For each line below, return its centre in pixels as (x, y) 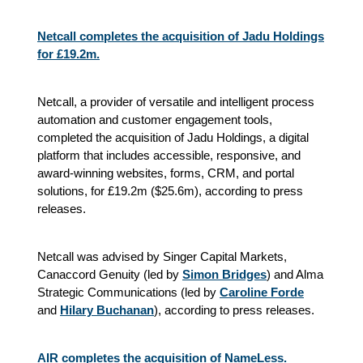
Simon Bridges (224, 274)
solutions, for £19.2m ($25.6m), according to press (170, 190)
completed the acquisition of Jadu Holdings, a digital (173, 137)
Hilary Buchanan (107, 310)
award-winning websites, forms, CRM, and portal (166, 173)
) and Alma (295, 274)
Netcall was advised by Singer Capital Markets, (162, 256)
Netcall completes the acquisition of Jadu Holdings (181, 36)
